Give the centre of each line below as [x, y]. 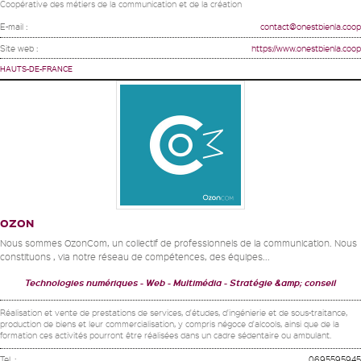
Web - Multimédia [184, 283]
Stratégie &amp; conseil [283, 283]
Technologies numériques [81, 283]
